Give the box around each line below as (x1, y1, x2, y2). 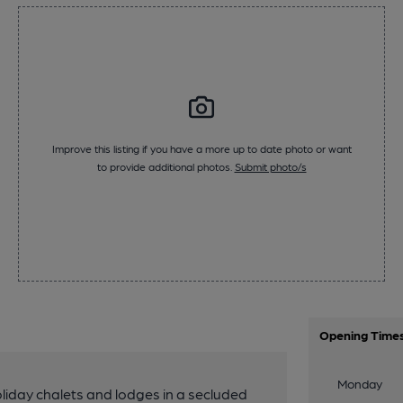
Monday (337, 376, 383, 390)
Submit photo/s (234, 160, 307, 174)
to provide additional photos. (96, 160, 235, 174)
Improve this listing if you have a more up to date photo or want (51, 142, 352, 156)
